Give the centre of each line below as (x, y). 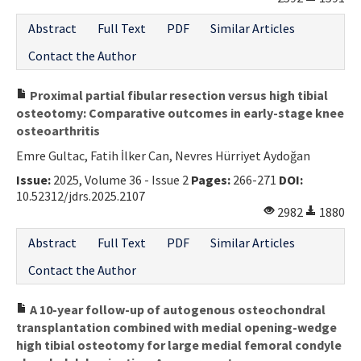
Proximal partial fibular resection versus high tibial (178, 95)
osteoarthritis (58, 130)
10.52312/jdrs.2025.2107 (81, 195)
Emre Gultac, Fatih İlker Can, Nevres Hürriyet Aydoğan (163, 155)
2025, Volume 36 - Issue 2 (121, 179)
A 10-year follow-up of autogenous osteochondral (176, 309)
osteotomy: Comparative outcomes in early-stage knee (180, 112)
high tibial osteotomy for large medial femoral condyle (179, 344)
